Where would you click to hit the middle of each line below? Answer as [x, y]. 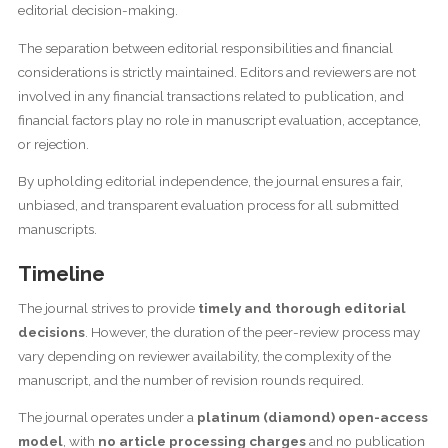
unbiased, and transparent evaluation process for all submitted [208, 205]
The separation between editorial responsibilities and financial [205, 47]
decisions [51, 331]
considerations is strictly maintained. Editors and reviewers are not [216, 71]
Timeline [61, 273]
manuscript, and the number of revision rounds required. [190, 379]
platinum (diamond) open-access [312, 417]
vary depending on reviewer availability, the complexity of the [204, 355]
